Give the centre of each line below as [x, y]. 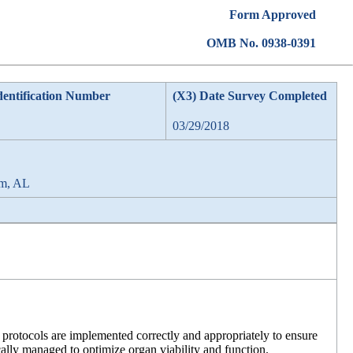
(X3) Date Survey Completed [250, 96]
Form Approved [272, 15]
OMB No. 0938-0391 [261, 43]
